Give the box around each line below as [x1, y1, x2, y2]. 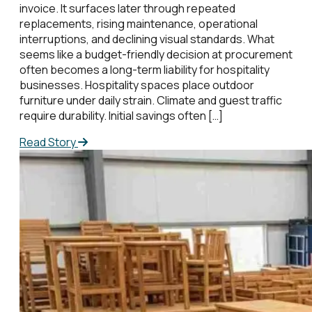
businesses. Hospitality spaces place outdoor [19, 77, 254, 93]
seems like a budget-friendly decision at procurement [19, 46, 292, 62]
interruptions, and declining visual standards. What [19, 31, 274, 47]
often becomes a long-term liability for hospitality [19, 61, 270, 77]
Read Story [19, 134, 78, 150]
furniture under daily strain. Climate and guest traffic [19, 92, 282, 108]
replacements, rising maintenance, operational [19, 15, 258, 31]
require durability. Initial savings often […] [19, 107, 223, 123]
